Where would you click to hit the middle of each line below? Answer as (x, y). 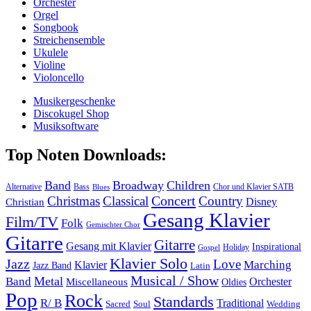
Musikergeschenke (74, 101)
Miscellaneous (97, 282)
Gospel (209, 247)
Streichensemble (69, 40)
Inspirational (277, 247)
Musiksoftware (66, 126)
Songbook (56, 27)
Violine (49, 65)
